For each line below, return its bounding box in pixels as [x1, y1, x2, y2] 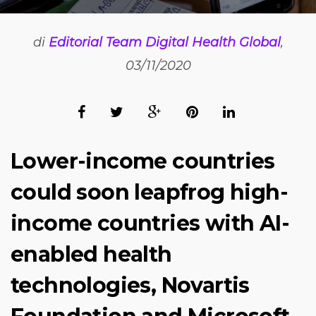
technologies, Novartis [11, 272, 250, 298]
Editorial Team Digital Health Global [48, 35, 281, 50]
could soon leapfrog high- [11, 179, 288, 205]
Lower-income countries [11, 148, 275, 174]
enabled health [11, 241, 172, 267]
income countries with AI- [11, 210, 289, 236]
